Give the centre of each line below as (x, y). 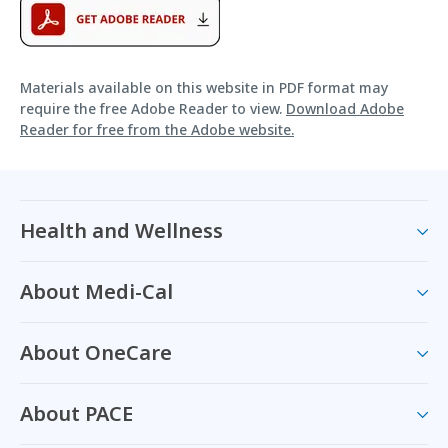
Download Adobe (345, 108)
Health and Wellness (121, 230)
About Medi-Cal (96, 291)
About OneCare (96, 352)
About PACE (76, 413)
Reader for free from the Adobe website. (157, 129)
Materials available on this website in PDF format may (204, 87)
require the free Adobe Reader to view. (153, 108)
